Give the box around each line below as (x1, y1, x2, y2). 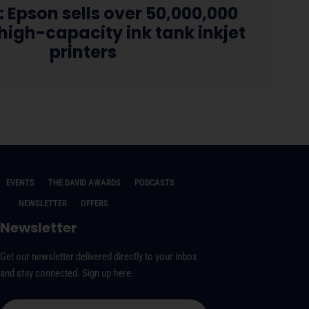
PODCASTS (134, 177, 175, 188)
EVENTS (6, 177, 35, 188)
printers (49, 40, 117, 63)
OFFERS (81, 197, 109, 208)
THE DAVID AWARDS (48, 177, 121, 188)
